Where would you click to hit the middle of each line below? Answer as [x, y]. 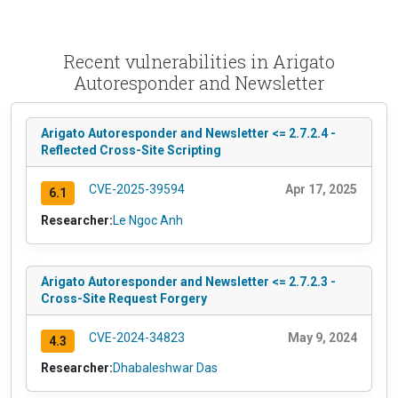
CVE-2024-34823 [136, 337]
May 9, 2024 [322, 337]
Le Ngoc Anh [148, 220]
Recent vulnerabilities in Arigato [199, 61]
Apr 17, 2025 [321, 189]
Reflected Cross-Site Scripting [131, 150]
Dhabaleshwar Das [165, 368]
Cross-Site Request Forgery [124, 298]
